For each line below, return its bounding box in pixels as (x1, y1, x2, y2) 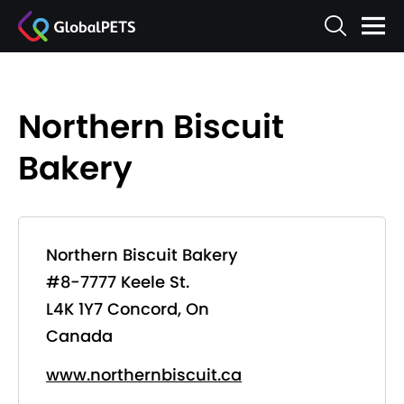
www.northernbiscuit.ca (46, 363, 242, 386)
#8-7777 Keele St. (46, 271, 189, 293)
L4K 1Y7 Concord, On (46, 298, 209, 320)
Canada (46, 325, 113, 347)
